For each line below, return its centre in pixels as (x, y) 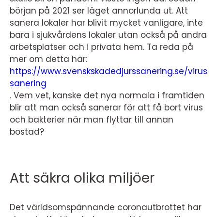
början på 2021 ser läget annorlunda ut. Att (99, 11)
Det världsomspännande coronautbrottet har (106, 207)
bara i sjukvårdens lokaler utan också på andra (108, 35)
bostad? (27, 132)
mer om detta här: (50, 59)
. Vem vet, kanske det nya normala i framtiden (107, 95)
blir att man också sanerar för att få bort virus (106, 108)
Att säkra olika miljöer (82, 178)
